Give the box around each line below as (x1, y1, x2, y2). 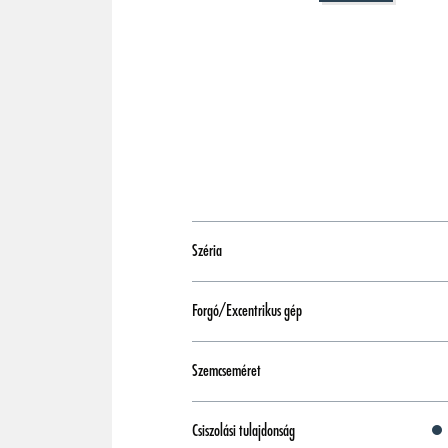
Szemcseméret (192, 363, 261, 379)
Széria (192, 243, 222, 259)
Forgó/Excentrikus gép (192, 303, 302, 319)
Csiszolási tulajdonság (192, 423, 295, 439)
